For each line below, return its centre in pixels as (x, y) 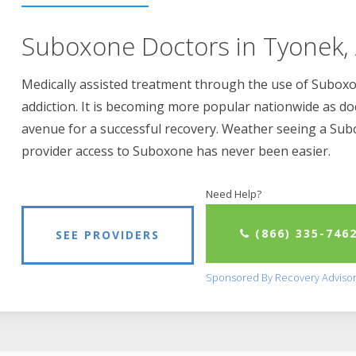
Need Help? (234, 194)
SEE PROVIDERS (108, 234)
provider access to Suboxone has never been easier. (176, 151)
